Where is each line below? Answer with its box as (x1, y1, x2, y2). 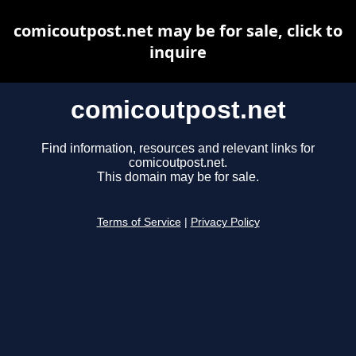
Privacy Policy (190, 216, 260, 229)
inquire (149, 41, 207, 63)
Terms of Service (96, 216, 181, 229)
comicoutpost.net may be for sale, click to (14, 20, 342, 41)
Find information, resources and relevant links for (41, 141, 315, 156)
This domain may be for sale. (97, 170, 259, 184)
